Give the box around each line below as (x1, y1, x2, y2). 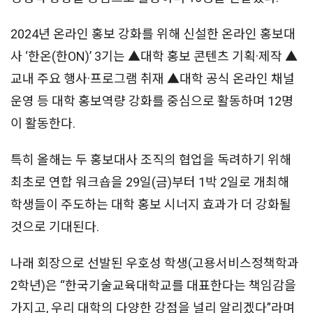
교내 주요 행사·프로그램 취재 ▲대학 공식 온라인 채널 (10, 71, 295, 86)
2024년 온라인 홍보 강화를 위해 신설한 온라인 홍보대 (10, 26, 296, 41)
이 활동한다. (10, 115, 75, 131)
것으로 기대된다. (10, 219, 99, 234)
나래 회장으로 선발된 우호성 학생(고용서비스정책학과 (10, 255, 299, 270)
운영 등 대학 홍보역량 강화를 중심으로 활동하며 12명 (10, 93, 293, 108)
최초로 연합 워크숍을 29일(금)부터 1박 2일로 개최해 (10, 174, 289, 189)
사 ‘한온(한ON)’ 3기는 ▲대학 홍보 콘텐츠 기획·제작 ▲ (10, 48, 298, 64)
